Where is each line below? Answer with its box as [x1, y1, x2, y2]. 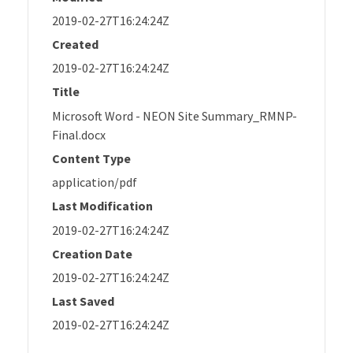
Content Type [52, 150, 131, 166]
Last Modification [52, 198, 153, 214]
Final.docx [52, 126, 106, 143]
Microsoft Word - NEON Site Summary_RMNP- [52, 107, 297, 124]
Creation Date [52, 245, 132, 262]
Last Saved [52, 292, 114, 309]
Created [52, 35, 98, 52]
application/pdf [52, 174, 137, 191]
